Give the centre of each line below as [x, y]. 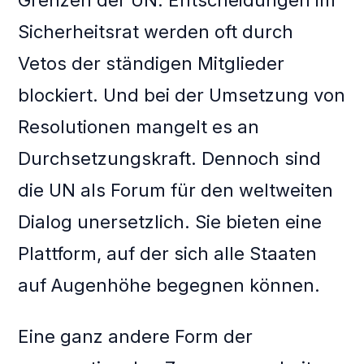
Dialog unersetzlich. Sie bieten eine [170, 222]
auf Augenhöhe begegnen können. [169, 286]
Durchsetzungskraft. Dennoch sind [170, 159]
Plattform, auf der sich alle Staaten [168, 254]
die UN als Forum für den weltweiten [176, 191]
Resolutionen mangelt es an [139, 127]
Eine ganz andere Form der [136, 337]
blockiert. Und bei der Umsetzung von [182, 95]
